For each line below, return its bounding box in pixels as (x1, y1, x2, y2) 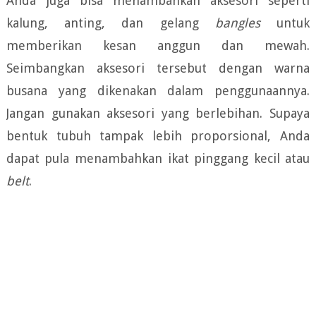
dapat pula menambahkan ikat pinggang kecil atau (6, 151, 310, 166)
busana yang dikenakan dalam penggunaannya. (6, 83, 310, 99)
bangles (214, 16, 277, 31)
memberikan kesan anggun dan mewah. (6, 38, 310, 54)
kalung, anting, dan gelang (6, 16, 215, 31)
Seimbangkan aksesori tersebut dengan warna (6, 61, 310, 76)
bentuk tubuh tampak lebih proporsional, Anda (6, 128, 310, 144)
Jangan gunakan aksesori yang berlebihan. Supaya (6, 106, 310, 121)
